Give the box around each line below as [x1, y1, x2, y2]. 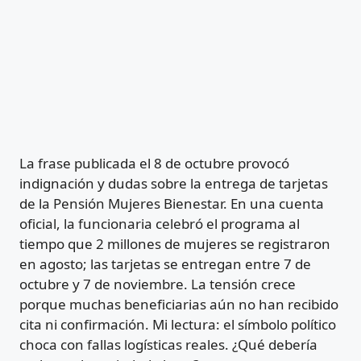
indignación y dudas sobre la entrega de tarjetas [19, 173, 328, 193]
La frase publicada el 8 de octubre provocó [19, 153, 289, 172]
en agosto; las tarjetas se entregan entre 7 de [19, 254, 311, 273]
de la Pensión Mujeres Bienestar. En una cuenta [19, 193, 324, 213]
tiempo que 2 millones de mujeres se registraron [19, 234, 330, 253]
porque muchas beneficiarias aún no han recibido [19, 294, 338, 313]
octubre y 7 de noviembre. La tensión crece [19, 274, 296, 293]
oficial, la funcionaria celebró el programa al [19, 214, 300, 233]
